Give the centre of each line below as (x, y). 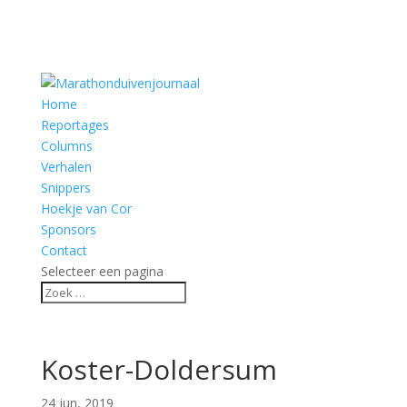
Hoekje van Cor (86, 208)
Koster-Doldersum (159, 369)
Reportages (74, 125)
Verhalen (66, 167)
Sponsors (68, 229)
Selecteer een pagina (102, 271)
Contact (64, 250)
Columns (66, 146)
